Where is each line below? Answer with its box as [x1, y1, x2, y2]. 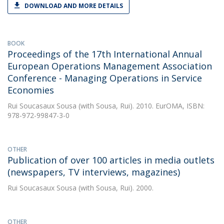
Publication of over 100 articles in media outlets [7, 154, 214, 166]
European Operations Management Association [7, 60, 212, 72]
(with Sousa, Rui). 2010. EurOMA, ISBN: [76, 101, 204, 110]
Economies [7, 84, 54, 96]
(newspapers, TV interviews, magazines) [7, 166, 180, 178]
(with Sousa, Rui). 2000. [76, 183, 153, 192]
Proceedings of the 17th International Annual [7, 48, 202, 60]
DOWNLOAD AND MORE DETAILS [24, 1, 123, 10]
